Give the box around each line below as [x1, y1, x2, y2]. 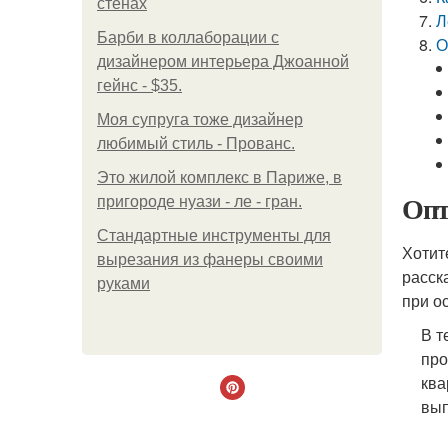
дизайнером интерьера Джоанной [97, 53, 349, 70]
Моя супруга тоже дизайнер [97, 111, 303, 128]
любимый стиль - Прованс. [97, 135, 295, 152]
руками [97, 275, 150, 292]
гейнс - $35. [97, 77, 182, 94]
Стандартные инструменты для [97, 227, 331, 244]
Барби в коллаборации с [97, 29, 279, 46]
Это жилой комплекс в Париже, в [97, 169, 342, 186]
